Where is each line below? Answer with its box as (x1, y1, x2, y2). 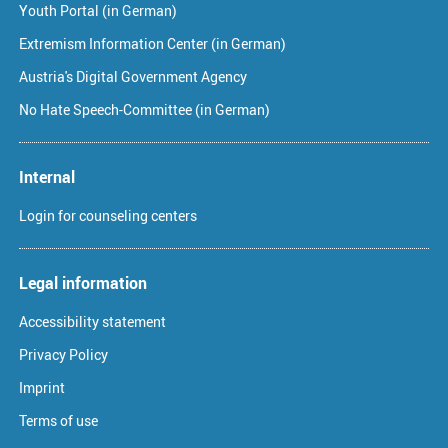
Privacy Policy (19, 345, 108, 365)
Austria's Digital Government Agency (19, 67, 247, 87)
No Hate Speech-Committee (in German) (19, 100, 270, 120)
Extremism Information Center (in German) (19, 34, 286, 54)
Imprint (19, 378, 65, 398)
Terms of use (19, 411, 98, 431)
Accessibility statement (19, 312, 166, 332)
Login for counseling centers (19, 206, 197, 226)
